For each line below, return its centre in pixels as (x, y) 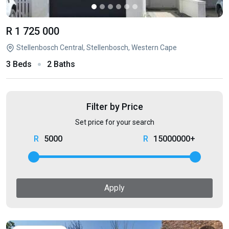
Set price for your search (114, 122)
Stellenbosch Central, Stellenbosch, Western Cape (97, 48)
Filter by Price (114, 107)
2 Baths (61, 64)
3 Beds (19, 64)
